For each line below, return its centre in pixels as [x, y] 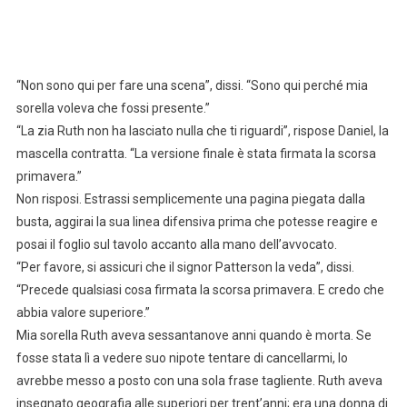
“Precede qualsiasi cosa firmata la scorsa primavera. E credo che [200, 290]
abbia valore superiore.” [83, 313]
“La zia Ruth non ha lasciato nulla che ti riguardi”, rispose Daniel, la [202, 131]
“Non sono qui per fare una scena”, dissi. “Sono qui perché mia [192, 86]
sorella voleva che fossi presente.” [113, 109]
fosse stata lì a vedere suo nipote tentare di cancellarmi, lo [182, 358]
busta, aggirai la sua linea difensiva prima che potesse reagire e [197, 222]
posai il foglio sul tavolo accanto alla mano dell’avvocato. [176, 245]
